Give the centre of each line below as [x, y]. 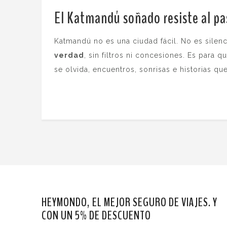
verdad [69, 55]
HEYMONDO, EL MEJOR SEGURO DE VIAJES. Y [129, 202]
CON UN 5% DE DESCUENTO [96, 216]
